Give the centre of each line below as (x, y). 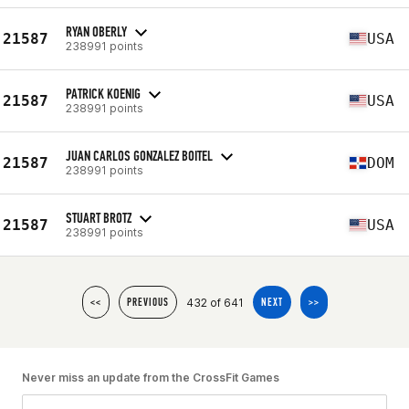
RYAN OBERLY (96, 31)
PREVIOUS (147, 302)
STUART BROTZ (99, 217)
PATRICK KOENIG (103, 93)
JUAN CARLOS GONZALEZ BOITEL (139, 155)
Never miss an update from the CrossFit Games (151, 378)
